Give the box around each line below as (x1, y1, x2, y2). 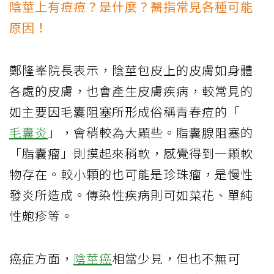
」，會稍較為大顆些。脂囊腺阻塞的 (48, 124, 253, 142)
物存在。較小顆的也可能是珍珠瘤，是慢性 (9, 165, 253, 183)
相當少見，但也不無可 (112, 250, 240, 268)
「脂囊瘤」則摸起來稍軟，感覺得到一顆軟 (9, 144, 253, 163)
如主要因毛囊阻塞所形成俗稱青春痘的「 (9, 103, 240, 121)
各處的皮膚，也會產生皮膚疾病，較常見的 (9, 82, 253, 100)
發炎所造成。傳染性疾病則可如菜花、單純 (9, 186, 253, 204)
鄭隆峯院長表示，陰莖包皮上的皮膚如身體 (9, 61, 253, 80)
